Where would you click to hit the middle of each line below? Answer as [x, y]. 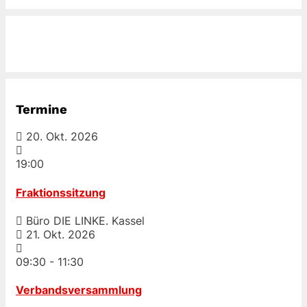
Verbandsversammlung [79, 290]
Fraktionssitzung [61, 192]
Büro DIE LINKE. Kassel [84, 220]
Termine [41, 109]
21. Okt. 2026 [61, 234]
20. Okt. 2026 [62, 137]
